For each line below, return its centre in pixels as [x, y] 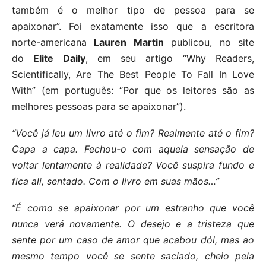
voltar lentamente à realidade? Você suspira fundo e [133, 165]
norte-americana [53, 42]
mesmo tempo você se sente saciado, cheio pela [133, 256]
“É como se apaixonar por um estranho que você [133, 208]
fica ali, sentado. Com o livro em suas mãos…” [115, 181]
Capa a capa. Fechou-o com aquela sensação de [133, 149]
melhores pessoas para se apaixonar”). [99, 107]
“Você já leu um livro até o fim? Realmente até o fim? [133, 133]
